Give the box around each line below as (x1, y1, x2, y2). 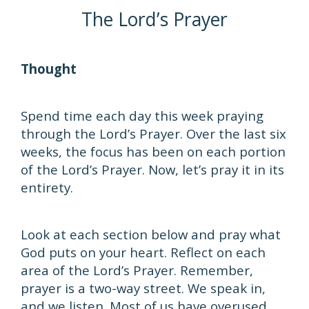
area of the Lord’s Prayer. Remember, (21, 261, 253, 279)
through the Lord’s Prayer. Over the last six (21, 125, 286, 142)
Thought (21, 60, 77, 77)
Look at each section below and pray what (21, 226, 281, 243)
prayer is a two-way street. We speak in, (21, 279, 266, 297)
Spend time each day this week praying (21, 107, 263, 124)
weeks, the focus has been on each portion (21, 143, 286, 160)
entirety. (21, 179, 73, 196)
